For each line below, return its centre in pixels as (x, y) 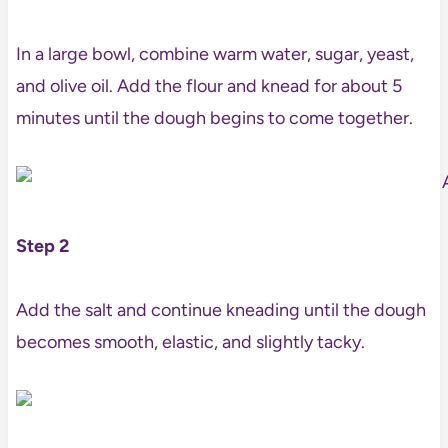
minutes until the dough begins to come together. (214, 117)
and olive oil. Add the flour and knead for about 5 (208, 85)
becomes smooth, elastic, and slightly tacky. (190, 341)
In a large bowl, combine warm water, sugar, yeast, (214, 53)
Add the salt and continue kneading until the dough (220, 309)
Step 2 (42, 245)
